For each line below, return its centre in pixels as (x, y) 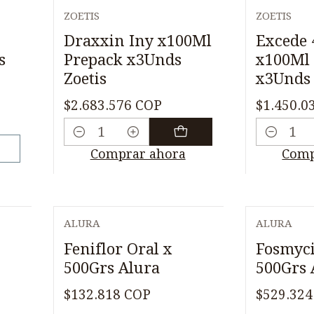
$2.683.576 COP (112, 105)
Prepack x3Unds (122, 60)
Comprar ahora (138, 153)
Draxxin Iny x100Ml (137, 41)
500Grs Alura (111, 268)
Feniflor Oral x (118, 249)
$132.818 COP (107, 294)
